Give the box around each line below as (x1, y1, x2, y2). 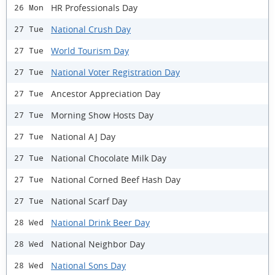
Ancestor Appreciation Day (51, 87, 160, 99)
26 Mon (14, 3, 44, 13)
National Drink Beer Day (51, 216, 150, 228)
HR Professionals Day (51, 1, 137, 14)
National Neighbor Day (51, 238, 145, 250)
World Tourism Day (51, 44, 129, 56)
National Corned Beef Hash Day (51, 173, 180, 185)
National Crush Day (51, 23, 131, 35)
